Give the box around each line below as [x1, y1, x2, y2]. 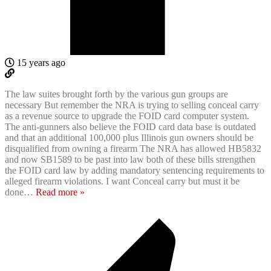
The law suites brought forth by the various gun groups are [5, 89, 228, 100]
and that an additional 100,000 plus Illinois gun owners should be [5, 132, 253, 143]
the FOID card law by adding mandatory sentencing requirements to [5, 165, 264, 176]
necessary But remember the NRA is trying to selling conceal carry [5, 100, 259, 111]
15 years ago [15, 57, 65, 68]
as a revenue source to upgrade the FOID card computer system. [5, 111, 249, 122]
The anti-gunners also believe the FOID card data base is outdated [5, 122, 256, 132]
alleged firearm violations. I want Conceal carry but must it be [5, 176, 240, 187]
